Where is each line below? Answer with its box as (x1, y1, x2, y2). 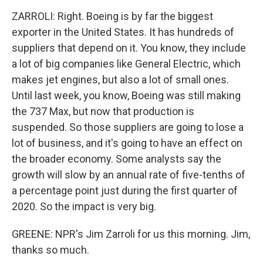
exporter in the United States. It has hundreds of (12, 26, 234, 38)
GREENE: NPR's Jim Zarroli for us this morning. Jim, (12, 228, 250, 240)
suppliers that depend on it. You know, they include (12, 42, 246, 54)
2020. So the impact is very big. (12, 200, 156, 213)
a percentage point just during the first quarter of (12, 184, 238, 197)
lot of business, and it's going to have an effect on (12, 137, 242, 149)
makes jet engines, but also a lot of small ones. (12, 73, 229, 86)
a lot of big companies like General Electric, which (12, 58, 241, 70)
